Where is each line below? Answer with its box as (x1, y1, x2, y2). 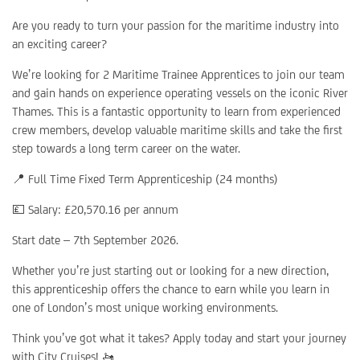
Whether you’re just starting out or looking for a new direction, (12, 264, 329, 277)
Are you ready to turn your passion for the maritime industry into (12, 18, 339, 32)
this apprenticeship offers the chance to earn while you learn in (12, 282, 329, 296)
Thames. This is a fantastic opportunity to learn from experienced (12, 104, 341, 118)
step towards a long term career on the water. (12, 141, 240, 155)
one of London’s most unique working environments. (12, 301, 278, 314)
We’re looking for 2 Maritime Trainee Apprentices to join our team (12, 67, 345, 81)
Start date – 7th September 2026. (12, 233, 178, 247)
